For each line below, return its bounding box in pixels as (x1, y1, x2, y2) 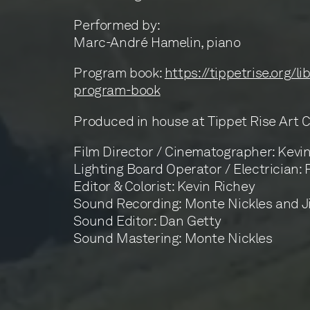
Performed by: (73, 16, 161, 33)
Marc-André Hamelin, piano (73, 33, 241, 51)
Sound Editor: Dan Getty (73, 212, 221, 230)
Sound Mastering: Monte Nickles (73, 230, 273, 247)
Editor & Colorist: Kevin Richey (73, 178, 255, 195)
